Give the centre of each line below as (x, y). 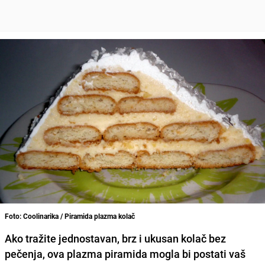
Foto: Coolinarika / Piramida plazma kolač (70, 216)
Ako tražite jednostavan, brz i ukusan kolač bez (115, 238)
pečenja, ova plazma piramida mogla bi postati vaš (125, 253)
